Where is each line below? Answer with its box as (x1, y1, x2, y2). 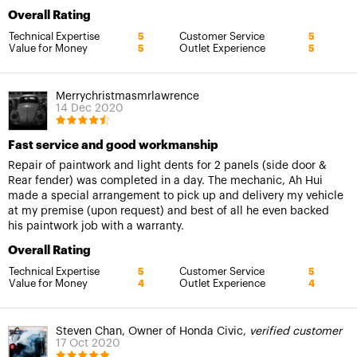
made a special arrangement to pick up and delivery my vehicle (8, 190, 343, 202)
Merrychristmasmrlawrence (56, 90, 199, 102)
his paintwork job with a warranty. (8, 220, 184, 232)
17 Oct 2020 (56, 337, 120, 349)
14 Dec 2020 (56, 102, 124, 114)
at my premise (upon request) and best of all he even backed (8, 205, 329, 217)
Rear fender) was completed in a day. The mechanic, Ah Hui (8, 175, 323, 186)
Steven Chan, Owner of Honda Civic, (56, 325, 249, 337)
